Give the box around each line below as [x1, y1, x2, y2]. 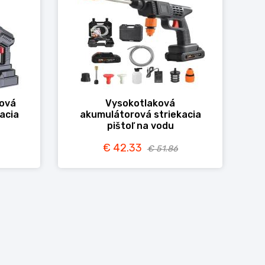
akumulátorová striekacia [79, 109, 201, 120]
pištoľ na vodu [106, 120, 174, 131]
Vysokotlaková [105, 98, 176, 109]
